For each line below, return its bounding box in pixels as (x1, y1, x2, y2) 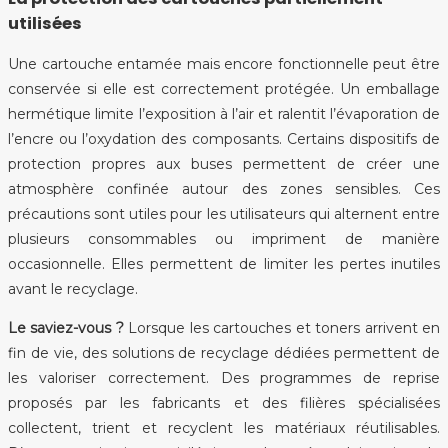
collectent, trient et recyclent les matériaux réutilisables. (8, 418, 440, 437)
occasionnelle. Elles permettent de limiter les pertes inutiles (8, 254, 440, 273)
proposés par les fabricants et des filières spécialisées (8, 393, 440, 412)
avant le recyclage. (8, 279, 138, 298)
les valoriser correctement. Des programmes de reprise (8, 368, 440, 387)
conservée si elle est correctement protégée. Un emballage (8, 79, 440, 98)
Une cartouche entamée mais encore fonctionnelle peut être (8, 54, 440, 73)
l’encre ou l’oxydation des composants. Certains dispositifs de (8, 129, 440, 148)
